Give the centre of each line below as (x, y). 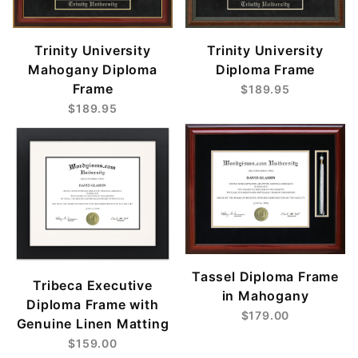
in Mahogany (265, 295)
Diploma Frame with (93, 305)
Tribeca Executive (93, 286)
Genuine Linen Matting (93, 324)
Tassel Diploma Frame (265, 276)
